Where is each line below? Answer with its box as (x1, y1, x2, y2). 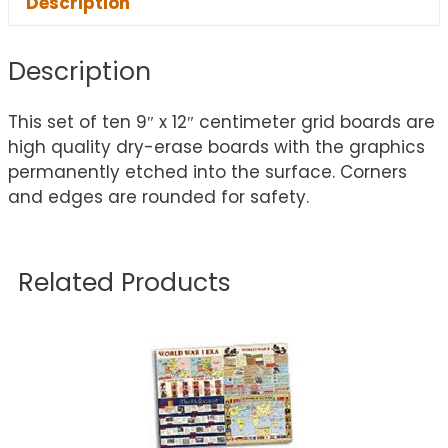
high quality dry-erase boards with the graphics (8, 135, 425, 160)
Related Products (18, 265, 231, 301)
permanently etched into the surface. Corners (8, 160, 407, 185)
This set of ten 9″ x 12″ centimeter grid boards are (8, 110, 435, 135)
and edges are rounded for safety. (8, 185, 309, 210)
